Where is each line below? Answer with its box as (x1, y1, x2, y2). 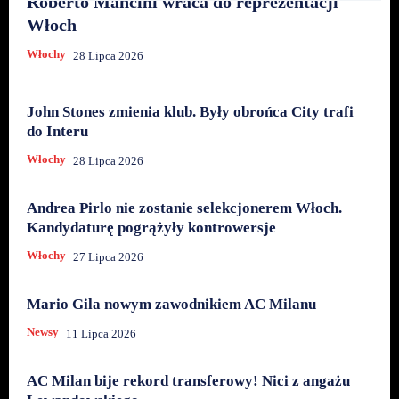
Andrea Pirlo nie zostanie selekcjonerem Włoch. (27, 199, 342, 216)
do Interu (27, 122, 88, 140)
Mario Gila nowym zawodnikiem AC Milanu (27, 295, 316, 313)
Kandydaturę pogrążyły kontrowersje (27, 218, 276, 236)
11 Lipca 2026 (66, 326, 136, 340)
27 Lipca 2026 (73, 249, 143, 264)
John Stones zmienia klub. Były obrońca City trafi (27, 102, 354, 120)
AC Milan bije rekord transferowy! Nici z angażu (27, 371, 350, 389)
